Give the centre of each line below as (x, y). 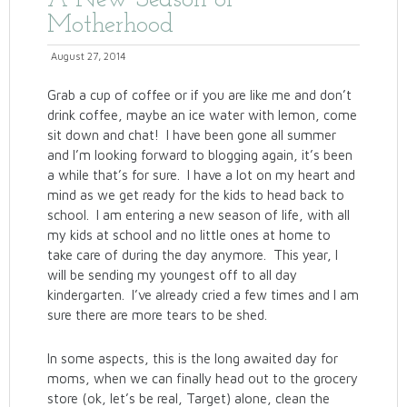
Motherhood (111, 25)
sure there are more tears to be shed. (158, 315)
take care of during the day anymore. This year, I (193, 255)
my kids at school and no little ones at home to (189, 235)
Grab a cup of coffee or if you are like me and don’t (200, 95)
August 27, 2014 (89, 56)
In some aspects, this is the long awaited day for (193, 358)
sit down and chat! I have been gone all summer (192, 135)
